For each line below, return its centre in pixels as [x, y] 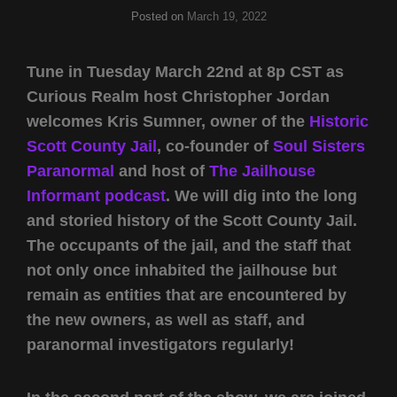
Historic [339, 122]
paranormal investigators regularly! [160, 345]
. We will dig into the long [261, 196]
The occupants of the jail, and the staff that [189, 246]
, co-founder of [215, 147]
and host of [162, 171]
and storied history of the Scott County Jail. [192, 221]
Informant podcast [96, 196]
